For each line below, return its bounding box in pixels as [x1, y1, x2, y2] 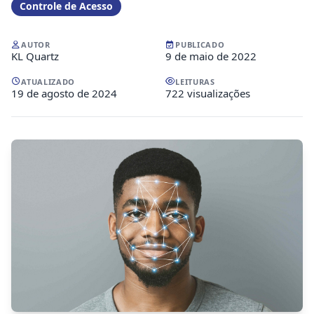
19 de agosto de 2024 [11, 86, 117, 100]
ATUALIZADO [21, 76, 75, 87]
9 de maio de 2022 [165, 49, 257, 64]
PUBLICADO [175, 39, 225, 50]
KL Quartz [11, 49, 59, 64]
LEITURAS [175, 76, 215, 87]
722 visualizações [165, 86, 250, 100]
